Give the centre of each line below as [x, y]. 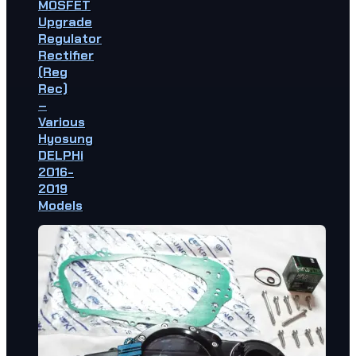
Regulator [70, 39]
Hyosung [66, 139]
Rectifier [66, 56]
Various [62, 122]
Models [60, 206]
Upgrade [65, 22]
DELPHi [61, 156]
